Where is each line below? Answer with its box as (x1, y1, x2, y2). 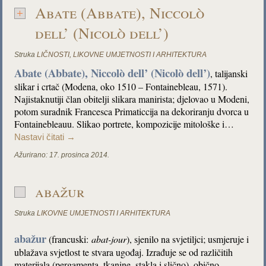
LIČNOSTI (37, 50, 70, 59)
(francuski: (46, 233, 89, 245)
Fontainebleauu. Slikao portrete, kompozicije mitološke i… (14, 118, 235, 130)
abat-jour (88, 233, 127, 245)
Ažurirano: (14, 151, 48, 159)
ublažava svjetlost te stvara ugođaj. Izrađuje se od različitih (14, 246, 233, 258)
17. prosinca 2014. (49, 151, 110, 159)
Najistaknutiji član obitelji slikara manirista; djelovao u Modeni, (14, 93, 250, 105)
